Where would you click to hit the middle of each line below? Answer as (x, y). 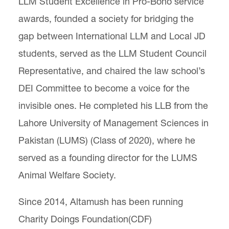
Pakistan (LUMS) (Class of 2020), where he (107, 140)
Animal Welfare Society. (67, 175)
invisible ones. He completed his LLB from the (113, 106)
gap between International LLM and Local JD (112, 36)
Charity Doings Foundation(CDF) (85, 219)
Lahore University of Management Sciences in (113, 123)
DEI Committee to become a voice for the (104, 88)
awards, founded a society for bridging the (106, 19)
